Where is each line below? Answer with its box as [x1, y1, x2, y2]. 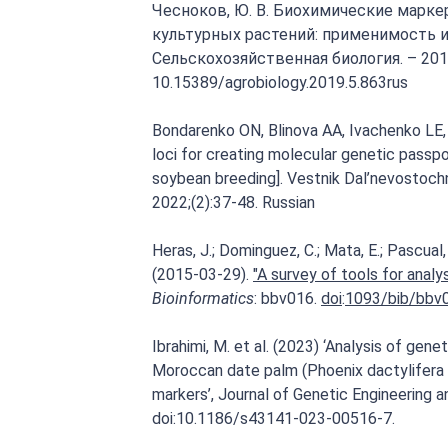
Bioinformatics [152, 289, 254, 308]
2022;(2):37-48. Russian [152, 193, 315, 212]
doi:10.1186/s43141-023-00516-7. [152, 409, 395, 428]
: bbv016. [254, 289, 321, 308]
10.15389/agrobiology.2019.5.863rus [152, 73, 408, 92]
